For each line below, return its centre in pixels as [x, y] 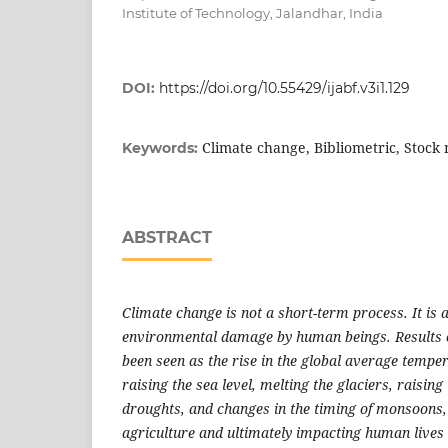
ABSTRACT [167, 237]
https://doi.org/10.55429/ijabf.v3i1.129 [284, 87]
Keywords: [162, 147]
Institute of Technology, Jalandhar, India [252, 12]
